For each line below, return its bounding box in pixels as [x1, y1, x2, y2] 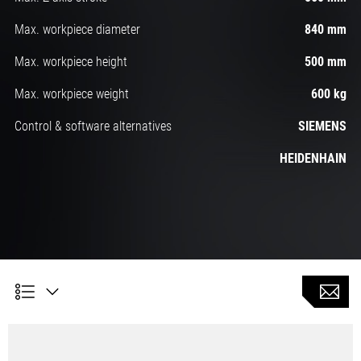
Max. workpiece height [14, 54, 127, 70]
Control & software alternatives [14, 118, 172, 135]
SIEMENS [298, 118, 347, 135]
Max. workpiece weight [14, 86, 129, 102]
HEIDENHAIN [280, 151, 347, 167]
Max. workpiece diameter [14, 22, 140, 38]
